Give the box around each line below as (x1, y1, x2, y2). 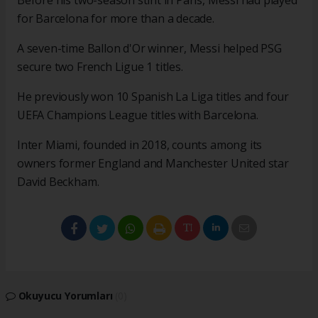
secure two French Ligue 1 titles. (17, 59, 183, 75)
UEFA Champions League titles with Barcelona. (17, 107, 258, 124)
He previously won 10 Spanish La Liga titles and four (17, 89, 290, 105)
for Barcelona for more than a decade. (17, 11, 214, 27)
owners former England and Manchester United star (17, 155, 289, 172)
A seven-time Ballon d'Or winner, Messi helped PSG (17, 40, 282, 57)
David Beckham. (17, 174, 99, 190)
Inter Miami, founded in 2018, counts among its (17, 137, 263, 153)
